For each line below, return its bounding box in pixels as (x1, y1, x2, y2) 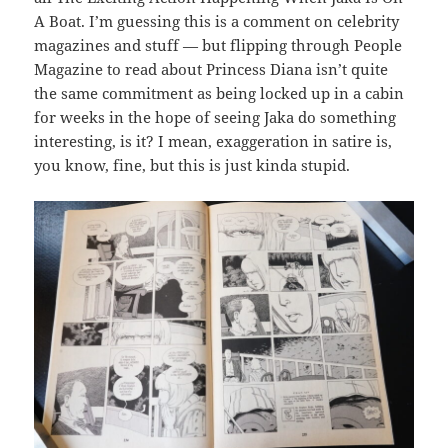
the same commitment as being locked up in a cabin (34, 83, 405, 104)
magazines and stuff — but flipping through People (34, 35, 403, 56)
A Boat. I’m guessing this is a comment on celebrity (34, 11, 400, 32)
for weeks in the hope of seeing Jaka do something (34, 107, 397, 128)
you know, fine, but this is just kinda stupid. (34, 155, 351, 176)
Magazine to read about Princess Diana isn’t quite (34, 59, 389, 80)
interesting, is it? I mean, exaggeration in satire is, (34, 131, 393, 152)
